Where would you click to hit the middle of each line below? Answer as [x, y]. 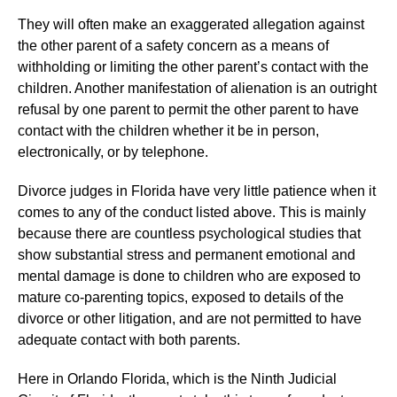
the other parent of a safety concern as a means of [173, 45]
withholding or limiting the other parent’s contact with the [193, 66]
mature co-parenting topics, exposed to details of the [181, 297]
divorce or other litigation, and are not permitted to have [190, 318]
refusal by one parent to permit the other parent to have [188, 109]
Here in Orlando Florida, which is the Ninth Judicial [177, 378]
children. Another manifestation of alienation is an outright [197, 88]
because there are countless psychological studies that [189, 233]
